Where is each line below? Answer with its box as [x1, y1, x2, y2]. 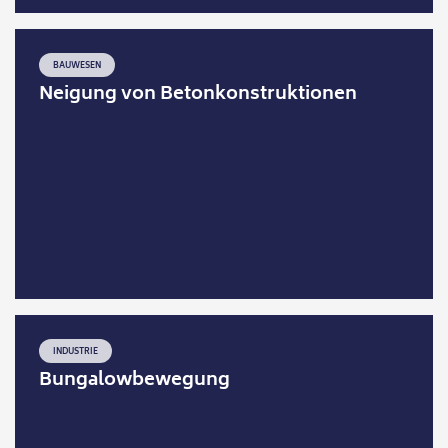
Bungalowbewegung [39, 365, 231, 398]
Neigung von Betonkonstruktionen [39, 79, 358, 112]
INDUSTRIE [53, 345, 99, 360]
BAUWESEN [53, 59, 102, 74]
